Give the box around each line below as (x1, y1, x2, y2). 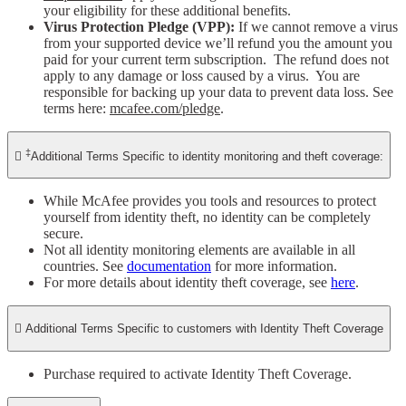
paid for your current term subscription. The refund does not (43, 52, 389, 68)
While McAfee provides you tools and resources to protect (43, 192, 376, 208)
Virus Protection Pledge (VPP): (43, 19, 235, 35)
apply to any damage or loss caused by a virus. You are (43, 68, 360, 84)
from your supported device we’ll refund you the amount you (43, 35, 392, 52)
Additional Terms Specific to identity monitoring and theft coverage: (31, 149, 383, 163)
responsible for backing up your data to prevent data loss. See (43, 84, 393, 101)
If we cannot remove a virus (235, 19, 398, 35)
